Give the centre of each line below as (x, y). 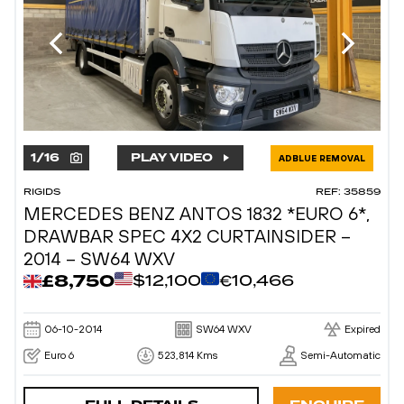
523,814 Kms (187, 356)
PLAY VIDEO (172, 158)
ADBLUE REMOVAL (321, 158)
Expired (363, 330)
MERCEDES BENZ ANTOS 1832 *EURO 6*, (197, 213)
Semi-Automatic (340, 356)
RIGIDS (42, 191)
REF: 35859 (348, 191)
